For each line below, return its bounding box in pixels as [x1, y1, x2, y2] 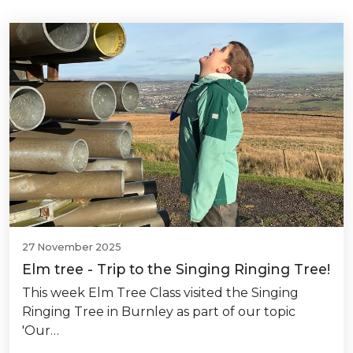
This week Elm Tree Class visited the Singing [22, 285, 299, 301]
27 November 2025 [22, 241, 121, 254]
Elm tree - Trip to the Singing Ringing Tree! [22, 261, 330, 278]
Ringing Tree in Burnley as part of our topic [22, 304, 295, 320]
